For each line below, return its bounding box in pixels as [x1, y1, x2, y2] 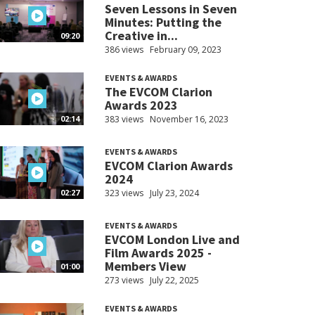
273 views [104, 274, 143, 287]
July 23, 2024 [149, 187, 199, 200]
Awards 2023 [104, 97, 178, 114]
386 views [104, 44, 143, 56]
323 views [104, 187, 143, 200]
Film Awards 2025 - [104, 245, 212, 262]
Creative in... [104, 27, 178, 44]
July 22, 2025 [149, 274, 199, 287]
